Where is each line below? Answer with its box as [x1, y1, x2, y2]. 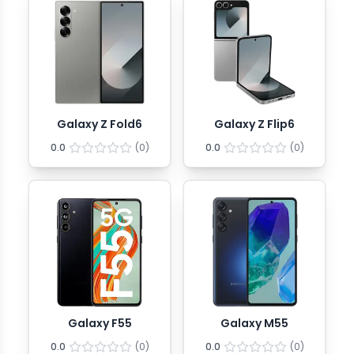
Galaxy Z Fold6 [57, 116, 142, 132]
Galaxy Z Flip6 [214, 116, 295, 132]
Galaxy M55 [220, 315, 288, 331]
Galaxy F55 [67, 315, 132, 331]
